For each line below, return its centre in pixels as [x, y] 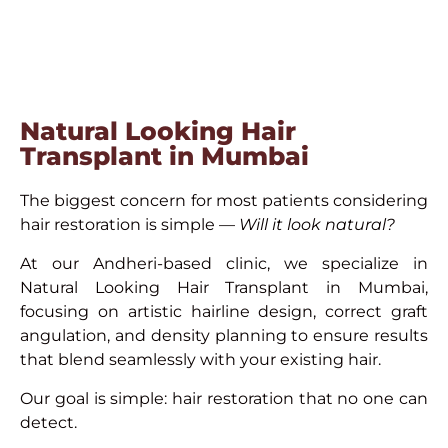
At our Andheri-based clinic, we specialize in [224, 264]
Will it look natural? [317, 225]
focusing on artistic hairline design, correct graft [224, 312]
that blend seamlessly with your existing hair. [200, 360]
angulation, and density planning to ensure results [224, 336]
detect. [48, 423]
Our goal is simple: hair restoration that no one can [224, 399]
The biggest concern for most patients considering [224, 201]
